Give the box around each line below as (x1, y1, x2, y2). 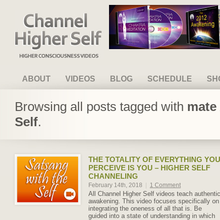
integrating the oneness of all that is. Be (88, 205, 202, 212)
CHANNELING (88, 172, 138, 180)
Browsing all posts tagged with (15, 99, 187, 114)
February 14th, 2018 (88, 182, 144, 189)
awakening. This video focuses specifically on (88, 197, 219, 205)
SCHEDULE (147, 75, 192, 83)
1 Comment (150, 182, 181, 189)
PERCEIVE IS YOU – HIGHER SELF (88, 164, 210, 172)
